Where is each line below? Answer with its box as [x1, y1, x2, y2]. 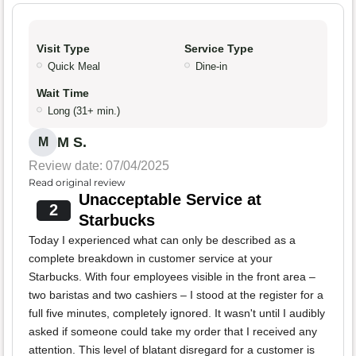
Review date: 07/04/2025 [29, 159, 169, 173]
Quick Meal [48, 60, 100, 73]
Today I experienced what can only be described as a [29, 234, 296, 247]
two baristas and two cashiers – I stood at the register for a [29, 288, 323, 302]
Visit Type [37, 42, 90, 56]
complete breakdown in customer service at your [29, 252, 273, 265]
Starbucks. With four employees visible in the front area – [29, 270, 315, 284]
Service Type [184, 42, 253, 56]
